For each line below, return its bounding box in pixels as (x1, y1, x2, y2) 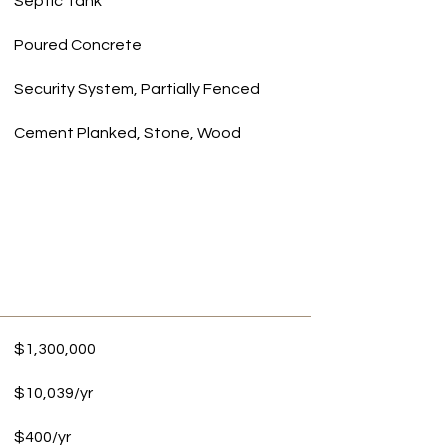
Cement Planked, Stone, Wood (13, 125, 241, 141)
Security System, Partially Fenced (13, 81, 260, 97)
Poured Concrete (13, 37, 142, 53)
